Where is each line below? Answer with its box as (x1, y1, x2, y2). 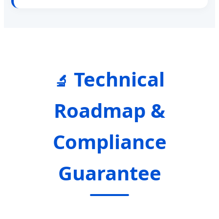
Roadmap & (54, 97, 165, 124)
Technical (69, 66, 165, 93)
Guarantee (58, 159, 161, 187)
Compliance (52, 128, 167, 155)
